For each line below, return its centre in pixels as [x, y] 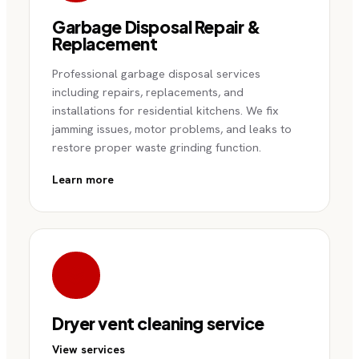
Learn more [83, 179]
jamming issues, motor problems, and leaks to [172, 128]
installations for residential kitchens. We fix [165, 110]
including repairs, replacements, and [148, 91]
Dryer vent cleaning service [158, 324]
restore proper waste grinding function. [157, 147]
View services [89, 350]
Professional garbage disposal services [156, 73]
